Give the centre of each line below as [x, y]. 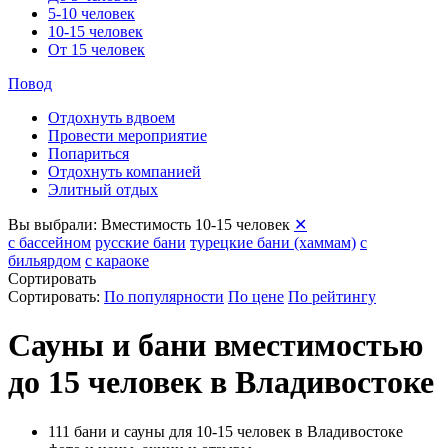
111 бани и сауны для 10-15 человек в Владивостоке [225, 431]
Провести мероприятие [127, 135]
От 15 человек [96, 49]
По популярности [164, 296]
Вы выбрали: [52, 224]
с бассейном [49, 242]
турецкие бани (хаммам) [273, 242]
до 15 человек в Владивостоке [221, 382]
